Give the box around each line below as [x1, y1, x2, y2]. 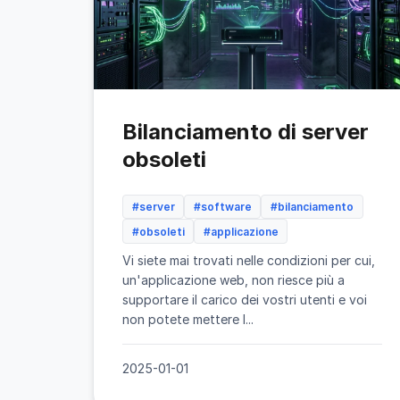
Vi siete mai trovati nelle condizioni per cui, [122, 252, 375, 268]
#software [193, 200, 252, 214]
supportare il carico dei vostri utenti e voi [122, 291, 367, 307]
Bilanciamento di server [122, 119, 369, 145]
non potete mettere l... [122, 311, 254, 327]
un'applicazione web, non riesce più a [122, 271, 345, 287]
